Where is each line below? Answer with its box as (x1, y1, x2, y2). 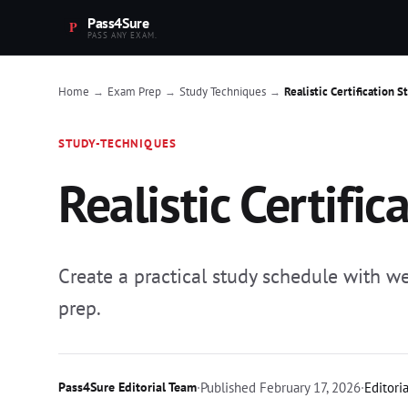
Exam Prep (107, 84, 161, 99)
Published (200, 379, 256, 396)
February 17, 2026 (256, 379, 361, 396)
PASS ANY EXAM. (87, 30, 158, 41)
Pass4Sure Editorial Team (58, 379, 197, 395)
